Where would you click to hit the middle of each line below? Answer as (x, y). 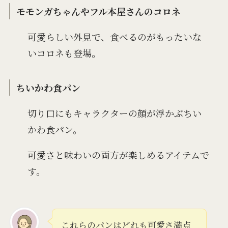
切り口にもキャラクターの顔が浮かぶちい (114, 113)
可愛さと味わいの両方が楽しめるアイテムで (118, 154)
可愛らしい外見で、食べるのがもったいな (114, 37)
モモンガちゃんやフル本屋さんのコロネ (99, 11)
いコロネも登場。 (64, 53)
